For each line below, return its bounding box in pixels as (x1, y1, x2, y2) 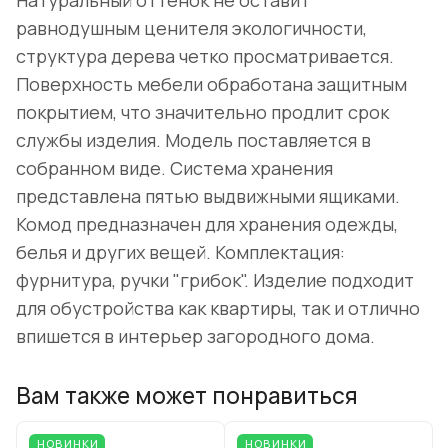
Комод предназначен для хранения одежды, (16, 212, 398, 237)
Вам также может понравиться (16, 379, 358, 411)
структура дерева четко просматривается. (16, 44, 394, 69)
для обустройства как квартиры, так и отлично (16, 296, 420, 321)
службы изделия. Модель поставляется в (16, 128, 371, 153)
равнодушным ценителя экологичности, (16, 16, 367, 41)
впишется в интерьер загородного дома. (16, 324, 375, 349)
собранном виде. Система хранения (16, 156, 333, 181)
